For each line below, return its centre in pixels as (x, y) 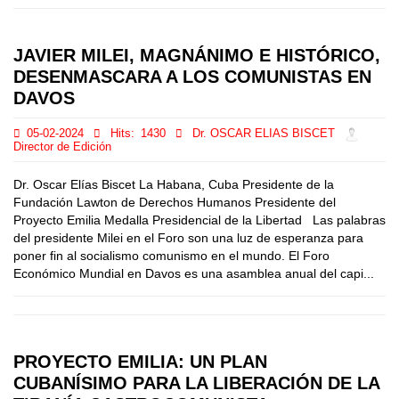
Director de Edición (62, 147)
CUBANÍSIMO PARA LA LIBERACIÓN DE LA (196, 383)
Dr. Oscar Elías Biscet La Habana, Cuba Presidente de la (174, 184)
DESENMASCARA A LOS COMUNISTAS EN (192, 77)
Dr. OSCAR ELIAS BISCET (264, 134)
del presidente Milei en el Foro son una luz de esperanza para (188, 238)
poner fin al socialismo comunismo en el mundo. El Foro (171, 256)
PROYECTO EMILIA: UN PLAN (140, 362)
